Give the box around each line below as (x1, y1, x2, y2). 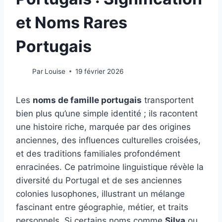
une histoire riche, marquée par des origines (16, 121, 191, 132)
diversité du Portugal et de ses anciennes (16, 175, 182, 185)
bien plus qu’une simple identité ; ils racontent (16, 108, 198, 118)
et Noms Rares (16, 12, 127, 32)
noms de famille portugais (33, 95, 142, 105)
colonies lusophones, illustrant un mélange (16, 188, 185, 199)
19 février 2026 (75, 67, 124, 75)
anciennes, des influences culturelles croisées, (16, 135, 201, 145)
